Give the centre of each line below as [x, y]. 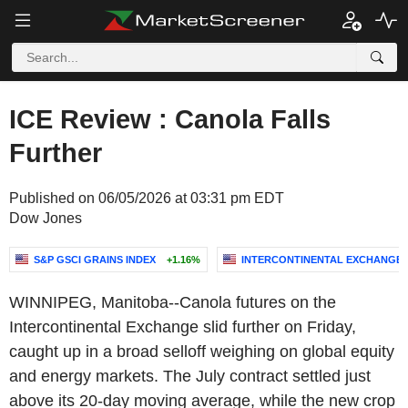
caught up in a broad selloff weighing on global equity [202, 352]
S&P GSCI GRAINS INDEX [95, 260]
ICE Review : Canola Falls [170, 119]
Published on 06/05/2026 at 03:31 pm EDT [147, 198]
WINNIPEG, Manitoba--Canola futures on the [173, 302]
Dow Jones [46, 218]
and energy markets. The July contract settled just [190, 376]
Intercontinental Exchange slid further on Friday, [183, 327]
